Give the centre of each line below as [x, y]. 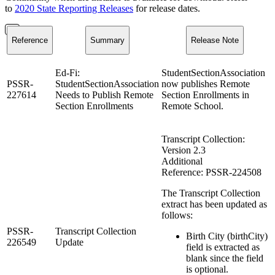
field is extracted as [223, 247]
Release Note [215, 40]
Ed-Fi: [68, 72]
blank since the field [225, 258]
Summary [107, 40]
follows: [177, 215]
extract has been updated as [214, 204]
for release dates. [167, 8]
